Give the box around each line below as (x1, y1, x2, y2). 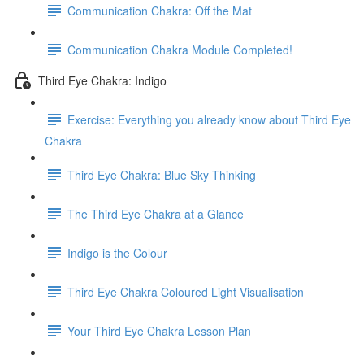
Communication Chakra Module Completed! (67, 41, 292, 58)
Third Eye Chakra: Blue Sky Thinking (67, 166, 256, 183)
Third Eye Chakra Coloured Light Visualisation (67, 283, 304, 300)
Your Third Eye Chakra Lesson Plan (67, 322, 251, 339)
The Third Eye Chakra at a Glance (67, 205, 244, 222)
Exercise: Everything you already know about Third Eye (67, 110, 351, 128)
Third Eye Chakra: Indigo (38, 71, 167, 89)
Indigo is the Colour (67, 244, 167, 261)
